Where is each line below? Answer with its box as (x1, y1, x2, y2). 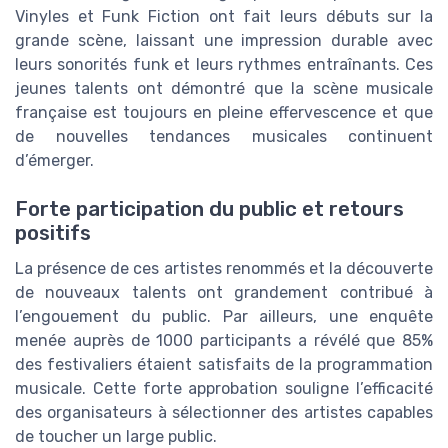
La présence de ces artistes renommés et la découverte (15, 259, 433, 279)
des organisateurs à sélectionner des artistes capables (15, 403, 433, 423)
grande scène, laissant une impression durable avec (15, 30, 433, 50)
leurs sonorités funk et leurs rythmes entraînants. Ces (15, 54, 433, 74)
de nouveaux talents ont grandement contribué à (15, 283, 433, 303)
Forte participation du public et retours (15, 197, 404, 222)
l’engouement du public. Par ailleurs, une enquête (15, 307, 433, 327)
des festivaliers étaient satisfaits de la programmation (15, 355, 433, 375)
